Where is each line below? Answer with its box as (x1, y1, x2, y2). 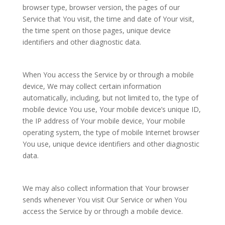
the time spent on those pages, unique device (22, 26, 171, 35)
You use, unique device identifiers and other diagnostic (22, 139, 199, 149)
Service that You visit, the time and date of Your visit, (22, 14, 194, 24)
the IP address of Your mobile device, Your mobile (22, 116, 185, 126)
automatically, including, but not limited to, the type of (22, 93, 198, 102)
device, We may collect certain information (22, 81, 161, 91)
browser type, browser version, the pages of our (22, 3, 180, 12)
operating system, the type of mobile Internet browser (22, 128, 199, 137)
